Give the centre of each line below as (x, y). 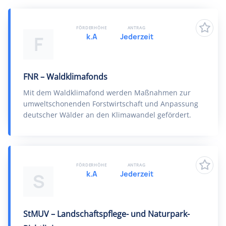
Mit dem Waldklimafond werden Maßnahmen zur (107, 93)
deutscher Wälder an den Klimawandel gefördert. (107, 115)
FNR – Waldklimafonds (65, 77)
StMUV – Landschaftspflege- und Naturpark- (106, 214)
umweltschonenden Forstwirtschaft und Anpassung (111, 104)
